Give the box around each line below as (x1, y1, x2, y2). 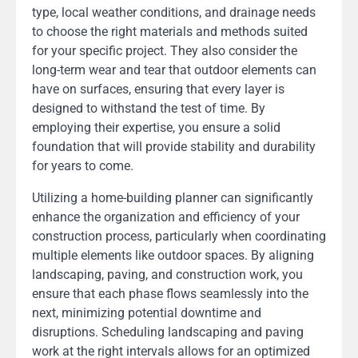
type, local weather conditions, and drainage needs (32, 5, 316, 21)
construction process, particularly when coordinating (32, 229, 326, 245)
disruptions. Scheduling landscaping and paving (32, 324, 304, 340)
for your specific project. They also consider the (32, 43, 297, 59)
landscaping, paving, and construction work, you (32, 267, 303, 283)
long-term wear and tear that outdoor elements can (32, 62, 316, 78)
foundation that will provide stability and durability (32, 139, 316, 155)
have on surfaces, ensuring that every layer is (32, 82, 284, 97)
